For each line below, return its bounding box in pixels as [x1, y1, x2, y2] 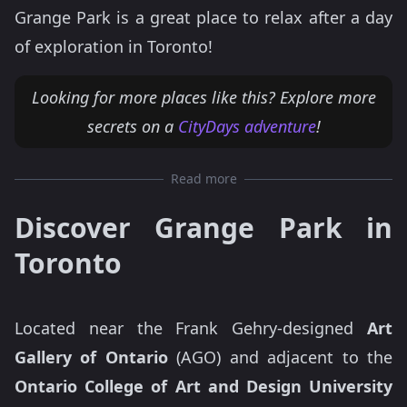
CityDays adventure [177, 115, 316, 137]
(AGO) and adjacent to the [167, 346, 393, 368]
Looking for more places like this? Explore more [31, 86, 376, 108]
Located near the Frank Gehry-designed [15, 317, 367, 339]
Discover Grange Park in [15, 209, 392, 246]
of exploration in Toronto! [15, 35, 213, 57]
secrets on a [86, 115, 178, 137]
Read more [170, 170, 237, 187]
